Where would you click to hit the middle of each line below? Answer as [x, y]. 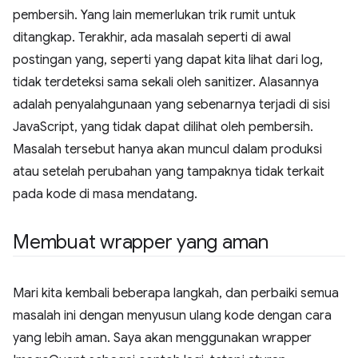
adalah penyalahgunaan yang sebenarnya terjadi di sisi [171, 105]
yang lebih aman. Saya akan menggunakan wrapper [162, 338]
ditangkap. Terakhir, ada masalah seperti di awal [152, 38]
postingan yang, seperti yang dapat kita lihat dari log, [168, 60]
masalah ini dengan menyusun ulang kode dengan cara [172, 316]
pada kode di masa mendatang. [105, 194]
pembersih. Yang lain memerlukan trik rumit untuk [154, 15]
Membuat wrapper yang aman [141, 242]
